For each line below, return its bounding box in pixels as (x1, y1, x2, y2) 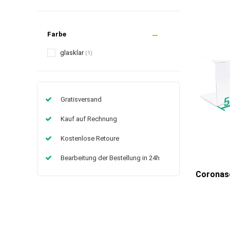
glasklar (60, 48, 85, 56)
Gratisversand (61, 95, 102, 103)
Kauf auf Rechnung (61, 114, 117, 123)
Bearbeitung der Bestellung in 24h (61, 154, 160, 162)
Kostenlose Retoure (61, 134, 119, 142)
